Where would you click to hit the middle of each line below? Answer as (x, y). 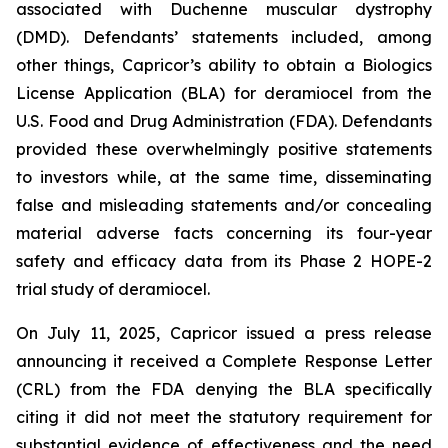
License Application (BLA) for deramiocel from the (224, 93)
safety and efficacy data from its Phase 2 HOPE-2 (224, 261)
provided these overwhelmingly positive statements (224, 149)
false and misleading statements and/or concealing (224, 205)
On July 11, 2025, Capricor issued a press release (224, 333)
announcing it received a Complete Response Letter (224, 361)
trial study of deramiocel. (113, 289)
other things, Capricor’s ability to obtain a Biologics (224, 65)
